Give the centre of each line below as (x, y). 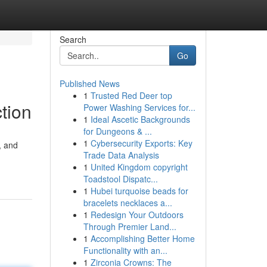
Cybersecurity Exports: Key (141, 143)
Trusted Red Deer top (131, 95)
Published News (89, 83)
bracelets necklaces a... (128, 203)
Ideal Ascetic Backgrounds (140, 119)
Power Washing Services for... (139, 107)
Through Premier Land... (130, 226)
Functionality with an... (125, 250)
